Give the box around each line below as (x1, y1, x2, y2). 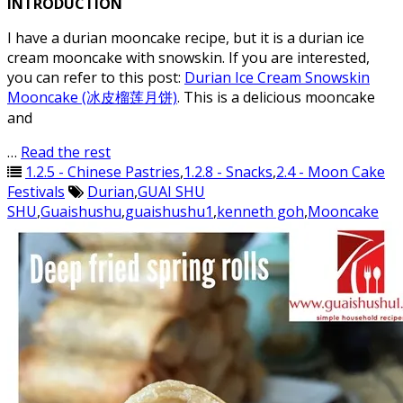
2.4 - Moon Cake (276, 162, 385, 182)
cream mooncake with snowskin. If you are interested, (7, 48, 370, 67)
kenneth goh (217, 201, 304, 221)
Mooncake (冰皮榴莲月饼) (7, 87, 177, 107)
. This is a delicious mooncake (177, 87, 375, 107)
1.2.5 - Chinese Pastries (25, 162, 180, 182)
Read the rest (21, 142, 111, 162)
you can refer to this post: (7, 67, 184, 87)
